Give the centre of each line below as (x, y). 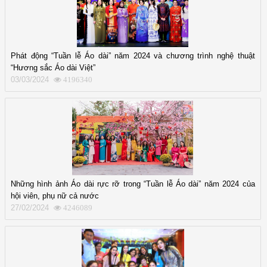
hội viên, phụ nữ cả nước (55, 195)
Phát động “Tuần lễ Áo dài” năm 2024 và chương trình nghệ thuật (133, 55)
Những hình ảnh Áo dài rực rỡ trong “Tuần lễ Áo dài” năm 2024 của (133, 184)
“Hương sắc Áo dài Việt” (53, 67)
